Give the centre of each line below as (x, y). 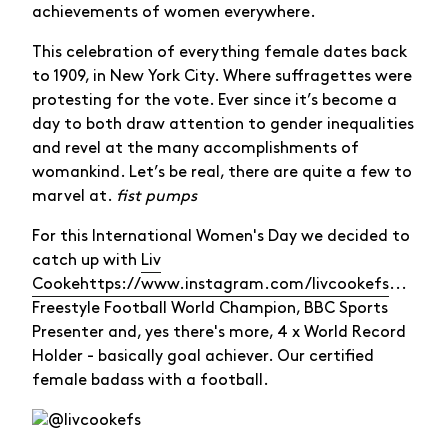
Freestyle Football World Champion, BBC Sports (210, 308)
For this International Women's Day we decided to (221, 236)
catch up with (86, 260)
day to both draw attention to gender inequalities (223, 124)
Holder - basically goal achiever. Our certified (203, 356)
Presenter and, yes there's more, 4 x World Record (219, 332)
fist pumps (156, 196)
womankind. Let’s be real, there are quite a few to (222, 172)
